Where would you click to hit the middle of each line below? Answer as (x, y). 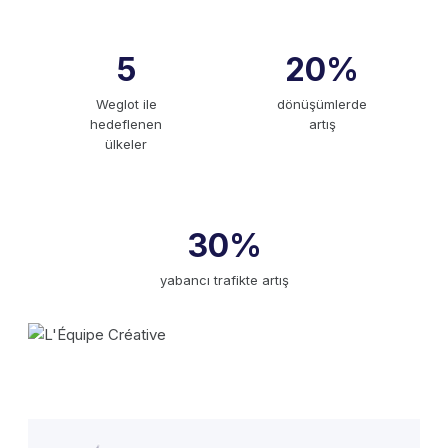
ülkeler (126, 143)
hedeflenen (126, 123)
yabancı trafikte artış (224, 279)
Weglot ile (126, 103)
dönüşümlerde (322, 103)
